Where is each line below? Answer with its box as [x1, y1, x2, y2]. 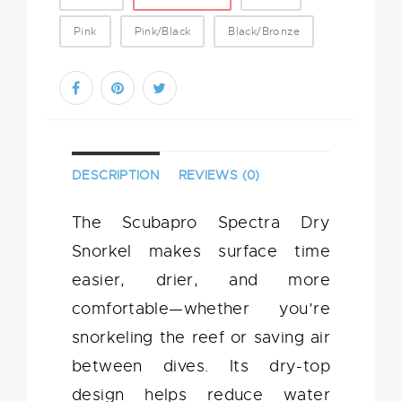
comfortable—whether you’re [72, 299, 330, 319]
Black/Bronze [228, 24, 300, 39]
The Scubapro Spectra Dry [72, 213, 330, 233]
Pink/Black [134, 24, 191, 39]
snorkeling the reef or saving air [72, 328, 330, 348]
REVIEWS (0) [178, 167, 260, 184]
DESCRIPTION [72, 167, 161, 184]
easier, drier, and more [72, 270, 330, 291]
